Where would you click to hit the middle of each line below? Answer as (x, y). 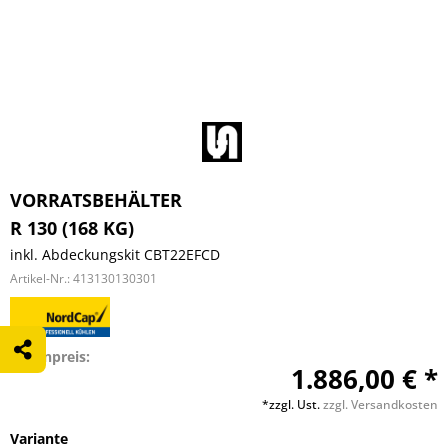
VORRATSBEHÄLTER (96, 200)
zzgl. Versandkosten (380, 404)
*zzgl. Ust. (292, 404)
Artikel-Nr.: (41, 278)
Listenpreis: (50, 356)
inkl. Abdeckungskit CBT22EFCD (115, 254)
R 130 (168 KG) (72, 228)
